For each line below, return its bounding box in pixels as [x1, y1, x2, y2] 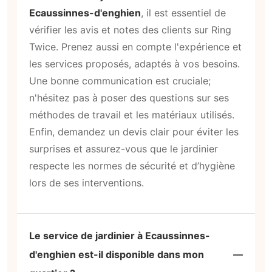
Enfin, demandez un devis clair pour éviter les [29, 125, 239, 138]
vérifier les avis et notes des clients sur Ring [29, 23, 231, 36]
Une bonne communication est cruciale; [29, 74, 211, 87]
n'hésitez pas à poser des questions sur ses [29, 91, 229, 104]
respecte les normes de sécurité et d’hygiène [29, 159, 235, 172]
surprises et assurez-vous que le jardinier [29, 142, 218, 155]
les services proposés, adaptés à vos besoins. [29, 57, 240, 70]
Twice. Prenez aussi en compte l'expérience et [29, 40, 242, 53]
